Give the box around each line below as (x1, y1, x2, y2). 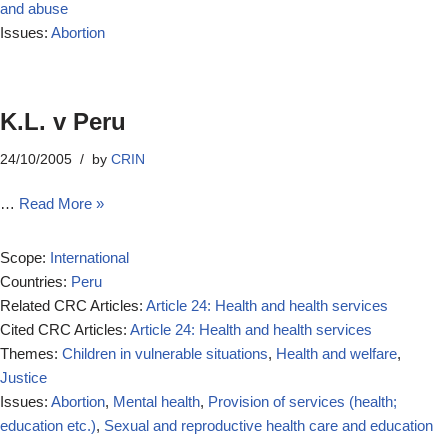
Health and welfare (276, 345, 397, 362)
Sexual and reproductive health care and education (104, 417, 433, 434)
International (50, 249, 129, 266)
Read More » (19, 195, 104, 212)
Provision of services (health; (208, 393, 397, 410)
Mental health (113, 393, 200, 410)
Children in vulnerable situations (62, 345, 268, 362)
